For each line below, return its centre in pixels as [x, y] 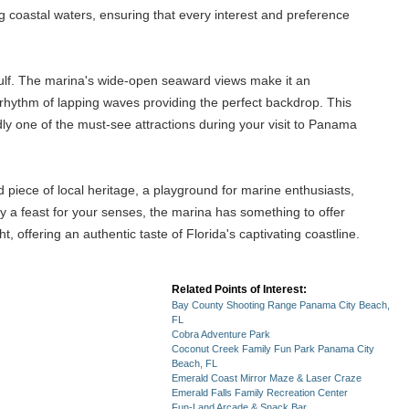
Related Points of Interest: [239, 289]
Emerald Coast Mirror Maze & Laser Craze [267, 378]
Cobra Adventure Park [221, 334]
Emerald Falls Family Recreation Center [260, 393]
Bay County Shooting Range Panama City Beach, [281, 305]
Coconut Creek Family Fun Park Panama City [273, 349]
